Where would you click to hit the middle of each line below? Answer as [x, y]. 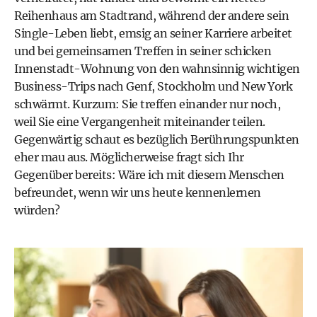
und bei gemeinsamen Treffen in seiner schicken [143, 51]
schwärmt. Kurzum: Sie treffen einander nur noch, [147, 104]
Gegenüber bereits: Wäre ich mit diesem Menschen [149, 175]
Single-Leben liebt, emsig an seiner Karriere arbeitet [153, 33]
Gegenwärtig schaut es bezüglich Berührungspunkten [157, 139]
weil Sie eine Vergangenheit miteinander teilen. [140, 122]
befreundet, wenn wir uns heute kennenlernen [138, 192]
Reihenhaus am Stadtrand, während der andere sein [151, 16]
